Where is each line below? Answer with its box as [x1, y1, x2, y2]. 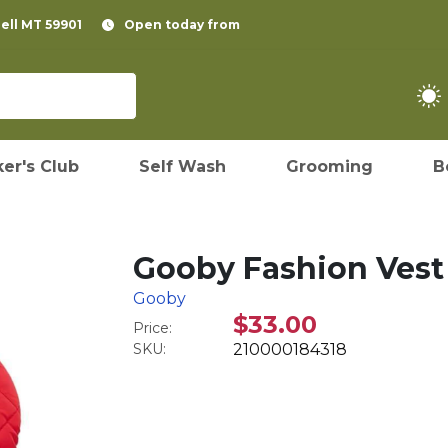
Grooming [286, 157, 373, 176]
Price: [133, 319, 173, 337]
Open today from [124, 17, 240, 32]
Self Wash [139, 157, 226, 176]
